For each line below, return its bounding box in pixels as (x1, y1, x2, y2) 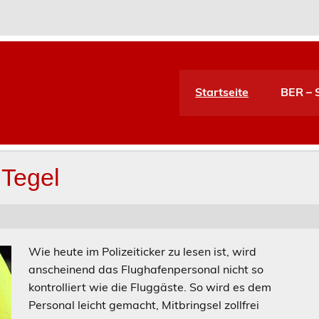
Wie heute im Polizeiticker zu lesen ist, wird (28, 244, 257, 258)
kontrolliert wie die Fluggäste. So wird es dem (28, 279, 272, 294)
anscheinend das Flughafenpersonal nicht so (28, 261, 264, 276)
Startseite (195, 84, 249, 99)
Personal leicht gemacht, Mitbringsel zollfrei (28, 297, 260, 312)
